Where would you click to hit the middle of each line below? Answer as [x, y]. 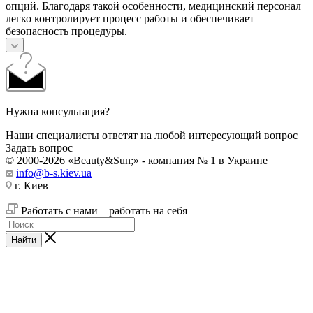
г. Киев [30, 185]
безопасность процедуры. [66, 31]
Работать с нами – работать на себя [103, 210]
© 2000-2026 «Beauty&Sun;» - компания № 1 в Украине [137, 160]
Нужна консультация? [58, 111]
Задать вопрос [39, 147]
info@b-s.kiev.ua [54, 173]
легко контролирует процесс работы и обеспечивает [130, 18]
